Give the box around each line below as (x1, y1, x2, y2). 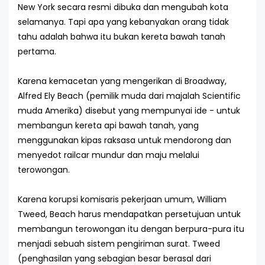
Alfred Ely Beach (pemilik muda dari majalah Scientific (18, 90, 241, 102)
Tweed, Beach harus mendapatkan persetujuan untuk (18, 208, 241, 220)
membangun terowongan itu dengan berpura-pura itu (18, 223, 244, 235)
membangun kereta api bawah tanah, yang (18, 119, 199, 131)
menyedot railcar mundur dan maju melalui (18, 149, 199, 161)
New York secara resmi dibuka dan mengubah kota (18, 1, 228, 13)
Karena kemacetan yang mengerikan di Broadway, (18, 75, 227, 87)
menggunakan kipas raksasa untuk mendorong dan (18, 134, 231, 146)
